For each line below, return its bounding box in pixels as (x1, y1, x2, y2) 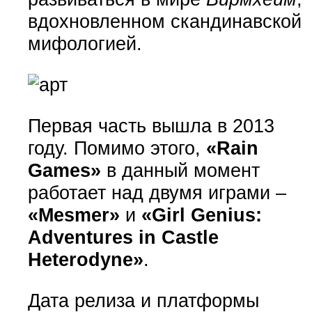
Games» (27, 159, 101, 181)
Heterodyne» (27, 248, 143, 270)
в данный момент (100, 159, 260, 181)
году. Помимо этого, (27, 136, 206, 159)
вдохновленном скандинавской (27, 10, 302, 32)
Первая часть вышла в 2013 (27, 114, 274, 136)
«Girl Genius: (141, 203, 262, 226)
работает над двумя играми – (27, 181, 286, 203)
